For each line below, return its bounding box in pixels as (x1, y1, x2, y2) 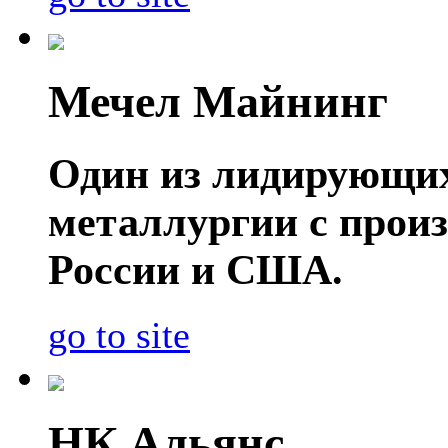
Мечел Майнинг (48, 76, 388, 128)
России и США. (48, 246, 343, 293)
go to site (48, 314, 190, 356)
